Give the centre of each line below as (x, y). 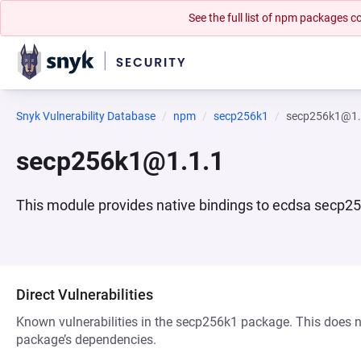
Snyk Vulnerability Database (86, 116)
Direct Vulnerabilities (85, 295)
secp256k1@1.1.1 (120, 161)
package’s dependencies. (86, 340)
